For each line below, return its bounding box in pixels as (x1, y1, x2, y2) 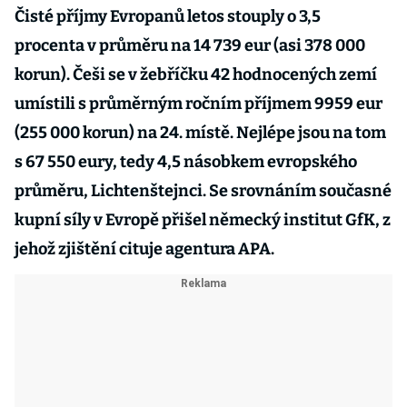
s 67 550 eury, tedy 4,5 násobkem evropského (15, 152, 357, 172)
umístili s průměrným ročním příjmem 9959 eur (15, 94, 382, 114)
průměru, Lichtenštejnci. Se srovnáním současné (15, 181, 392, 201)
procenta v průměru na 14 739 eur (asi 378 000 (15, 35, 365, 55)
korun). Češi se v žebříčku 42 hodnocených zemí (15, 65, 377, 84)
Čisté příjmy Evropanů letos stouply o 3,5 (15, 6, 321, 26)
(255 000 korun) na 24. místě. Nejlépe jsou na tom (15, 123, 386, 143)
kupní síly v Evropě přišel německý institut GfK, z (15, 210, 391, 230)
